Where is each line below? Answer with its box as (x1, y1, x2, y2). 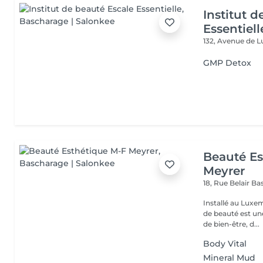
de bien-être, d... (203, 220, 260, 228)
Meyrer (203, 164, 245, 178)
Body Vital (203, 238, 247, 249)
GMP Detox (203, 58, 252, 68)
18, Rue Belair (203, 178, 252, 187)
